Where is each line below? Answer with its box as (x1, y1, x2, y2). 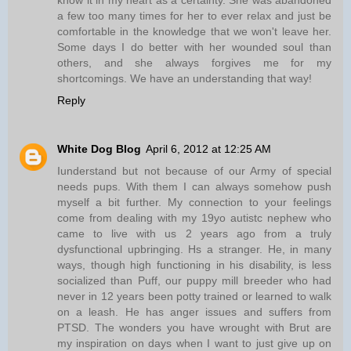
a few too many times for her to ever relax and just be (57, 9, 331, 23)
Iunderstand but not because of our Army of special (57, 165, 331, 178)
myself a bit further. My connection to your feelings (57, 196, 331, 209)
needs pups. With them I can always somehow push (57, 180, 331, 194)
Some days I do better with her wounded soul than (57, 41, 331, 54)
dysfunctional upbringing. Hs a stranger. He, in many (57, 243, 331, 256)
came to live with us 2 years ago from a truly (57, 227, 331, 241)
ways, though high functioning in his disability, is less (57, 259, 331, 272)
